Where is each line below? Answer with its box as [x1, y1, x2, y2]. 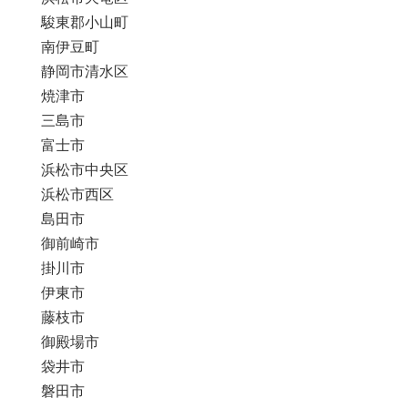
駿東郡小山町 [40, 15, 128, 31]
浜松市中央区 [40, 162, 128, 178]
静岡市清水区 [40, 64, 128, 80]
